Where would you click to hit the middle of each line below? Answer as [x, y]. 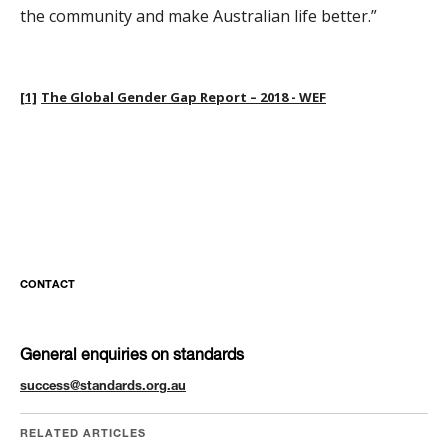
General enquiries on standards [132, 356]
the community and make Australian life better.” [198, 16]
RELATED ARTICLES [83, 435]
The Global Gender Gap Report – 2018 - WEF [183, 97]
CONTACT [47, 286]
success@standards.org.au [103, 388]
